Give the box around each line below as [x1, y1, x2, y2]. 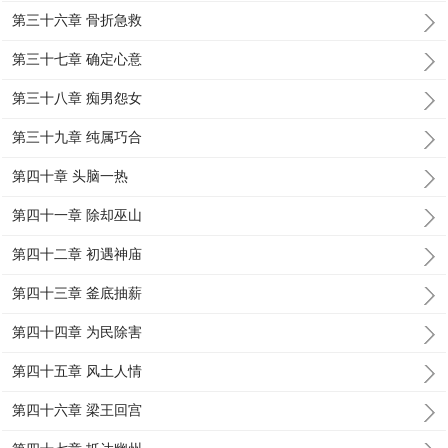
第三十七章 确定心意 [12, 51, 143, 67]
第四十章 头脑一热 [12, 168, 129, 184]
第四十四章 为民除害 [12, 324, 143, 340]
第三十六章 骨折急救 [12, 12, 143, 28]
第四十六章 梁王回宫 [12, 402, 143, 418]
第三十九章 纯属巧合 [12, 129, 143, 145]
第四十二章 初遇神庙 [12, 246, 143, 262]
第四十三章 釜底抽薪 [12, 285, 143, 301]
